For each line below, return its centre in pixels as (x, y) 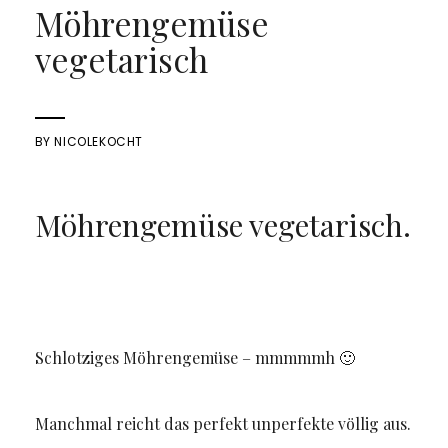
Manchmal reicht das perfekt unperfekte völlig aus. (222, 423)
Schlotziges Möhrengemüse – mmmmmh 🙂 (194, 357)
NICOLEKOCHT (98, 141)
